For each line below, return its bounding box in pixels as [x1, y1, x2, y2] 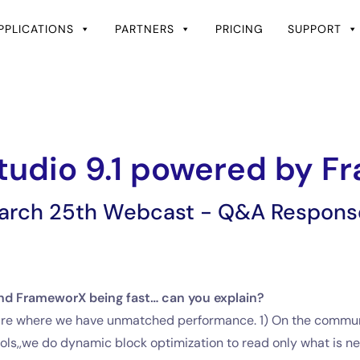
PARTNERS [114, 22, 174, 37]
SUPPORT [287, 22, 342, 37]
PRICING [215, 22, 264, 37]
